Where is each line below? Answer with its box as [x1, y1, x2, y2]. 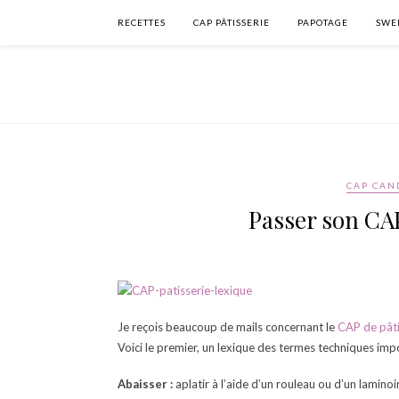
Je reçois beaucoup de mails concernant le [118, 320, 338, 334]
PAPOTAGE [297, 17, 348, 28]
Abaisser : [118, 377, 173, 391]
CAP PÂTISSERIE [193, 17, 270, 28]
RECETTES [118, 17, 166, 28]
